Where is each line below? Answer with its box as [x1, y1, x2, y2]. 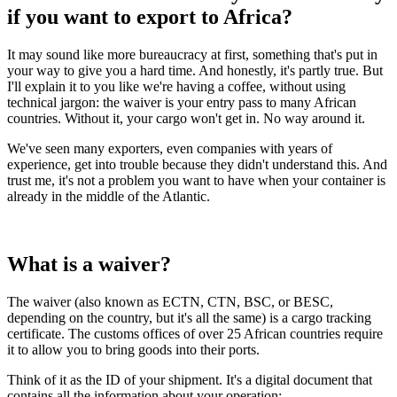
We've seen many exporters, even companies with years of [7, 140, 332, 156]
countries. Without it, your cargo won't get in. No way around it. [7, 110, 365, 126]
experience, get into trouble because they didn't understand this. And [7, 156, 387, 172]
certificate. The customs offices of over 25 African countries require [7, 325, 383, 341]
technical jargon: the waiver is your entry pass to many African [7, 94, 356, 110]
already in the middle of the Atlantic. [7, 188, 210, 204]
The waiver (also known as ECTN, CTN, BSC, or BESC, [7, 293, 333, 309]
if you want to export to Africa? [7, 4, 292, 28]
